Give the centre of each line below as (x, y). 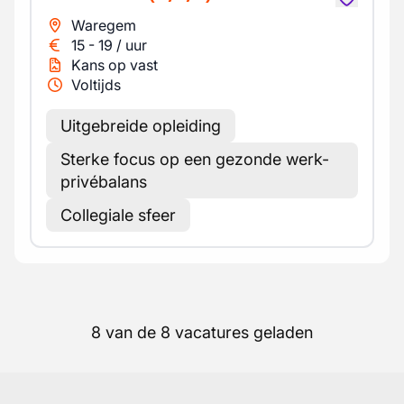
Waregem (104, 25)
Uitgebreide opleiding (141, 126)
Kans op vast (115, 65)
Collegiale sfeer (118, 215)
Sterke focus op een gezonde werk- (195, 159)
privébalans (104, 182)
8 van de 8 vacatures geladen (202, 332)
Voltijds (96, 85)
